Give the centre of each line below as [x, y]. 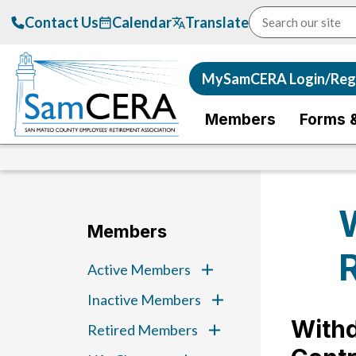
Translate [217, 22]
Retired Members [142, 330]
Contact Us [61, 22]
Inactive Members [144, 300]
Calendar [141, 22]
